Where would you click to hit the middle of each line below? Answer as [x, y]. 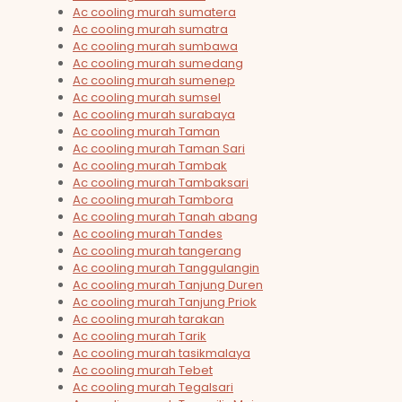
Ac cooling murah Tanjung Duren [168, 285]
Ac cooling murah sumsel [147, 98]
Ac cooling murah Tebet [143, 371]
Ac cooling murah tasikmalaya [162, 354]
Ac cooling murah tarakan [149, 319]
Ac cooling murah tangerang [157, 251]
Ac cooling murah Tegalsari [153, 388]
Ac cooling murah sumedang [158, 64]
